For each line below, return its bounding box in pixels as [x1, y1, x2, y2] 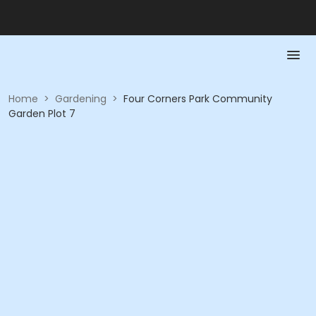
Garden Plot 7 [8, 107, 75, 121]
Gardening [55, 92, 107, 106]
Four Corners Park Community [123, 92, 272, 106]
